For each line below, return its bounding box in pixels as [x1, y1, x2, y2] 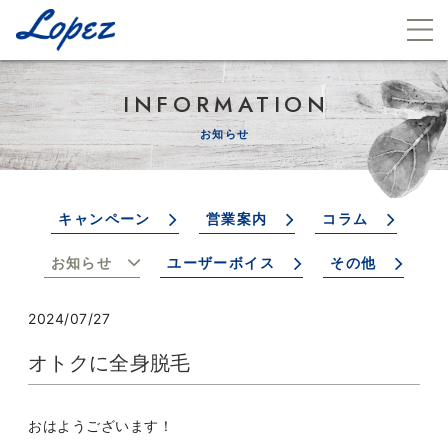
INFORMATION [122, 87, 331, 120]
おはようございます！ [28, 417, 174, 434]
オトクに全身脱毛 [28, 351, 191, 375]
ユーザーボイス [167, 254, 276, 271]
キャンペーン [58, 210, 151, 227]
